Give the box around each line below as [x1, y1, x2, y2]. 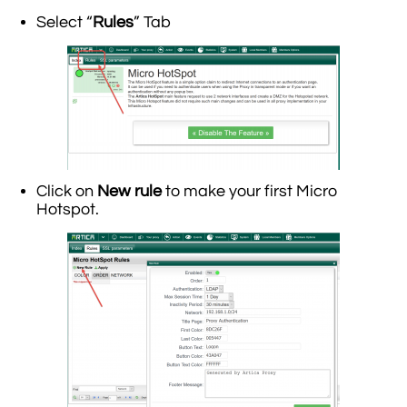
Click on [36, 183, 94, 201]
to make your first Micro [162, 183, 337, 201]
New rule [94, 183, 162, 201]
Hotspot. [36, 201, 99, 219]
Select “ [36, 14, 93, 32]
